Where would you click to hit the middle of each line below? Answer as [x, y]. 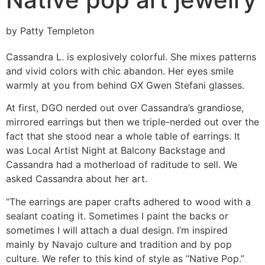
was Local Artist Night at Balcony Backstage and [116, 151]
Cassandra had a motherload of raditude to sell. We [122, 165]
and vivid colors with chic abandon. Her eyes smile [120, 71]
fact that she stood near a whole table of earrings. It [123, 136]
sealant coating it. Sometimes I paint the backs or [117, 216]
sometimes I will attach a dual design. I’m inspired [117, 230]
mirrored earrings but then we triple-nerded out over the [132, 122]
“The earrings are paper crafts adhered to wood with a [128, 201]
